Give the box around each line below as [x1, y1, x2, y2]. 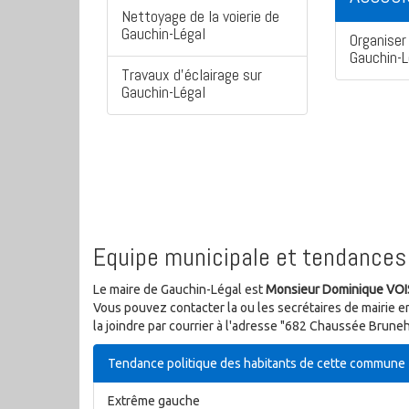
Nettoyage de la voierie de [121, 5, 279, 27]
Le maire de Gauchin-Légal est [93, 282, 266, 298]
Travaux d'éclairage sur [121, 64, 262, 86]
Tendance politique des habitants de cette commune [108, 356, 405, 372]
